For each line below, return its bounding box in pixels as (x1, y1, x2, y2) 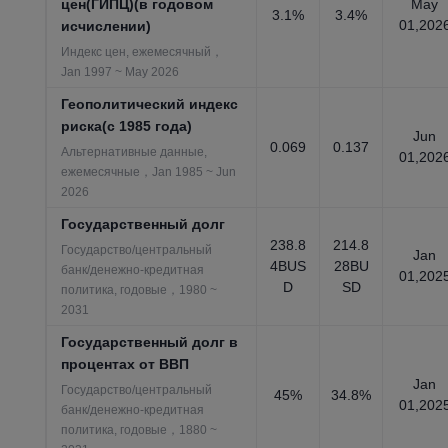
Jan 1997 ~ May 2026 (61, 65, 180, 79)
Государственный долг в (61, 334, 239, 350)
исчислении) (61, 18, 152, 34)
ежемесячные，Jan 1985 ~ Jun (61, 165, 237, 179)
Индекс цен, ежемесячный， (61, 45, 224, 59)
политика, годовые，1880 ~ (61, 423, 218, 437)
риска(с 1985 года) (61, 118, 193, 134)
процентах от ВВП (61, 356, 190, 372)
